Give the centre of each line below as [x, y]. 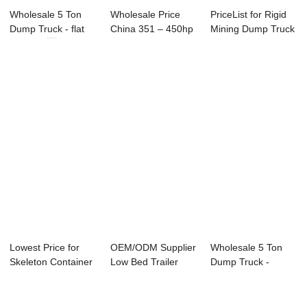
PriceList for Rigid [249, 15]
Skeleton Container [51, 262]
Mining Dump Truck [253, 29]
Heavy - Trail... [142, 277]
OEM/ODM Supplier [153, 248]
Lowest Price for [45, 248]
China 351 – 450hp [151, 29]
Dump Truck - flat [47, 29]
